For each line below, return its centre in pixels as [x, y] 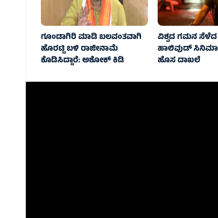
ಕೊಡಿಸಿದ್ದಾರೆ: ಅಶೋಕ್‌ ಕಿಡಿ [83, 61]
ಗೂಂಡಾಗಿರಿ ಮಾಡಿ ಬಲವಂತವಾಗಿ [91, 37]
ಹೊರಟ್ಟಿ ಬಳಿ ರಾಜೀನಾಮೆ [80, 49]
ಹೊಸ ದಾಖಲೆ [179, 61]
